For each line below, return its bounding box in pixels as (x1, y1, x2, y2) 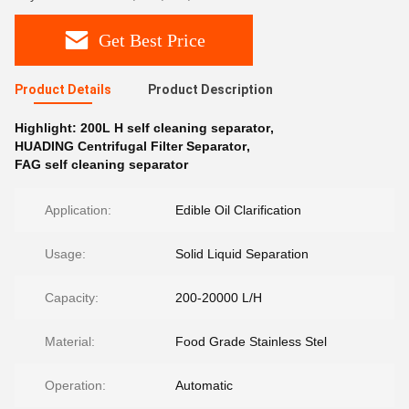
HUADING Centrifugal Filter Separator (15, 139, 246, 153)
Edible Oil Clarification (175, 203, 301, 217)
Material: (45, 334, 95, 349)
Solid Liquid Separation (175, 246, 309, 261)
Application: (45, 203, 111, 217)
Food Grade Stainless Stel (175, 334, 327, 349)
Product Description (148, 82, 273, 97)
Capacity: (45, 290, 99, 305)
